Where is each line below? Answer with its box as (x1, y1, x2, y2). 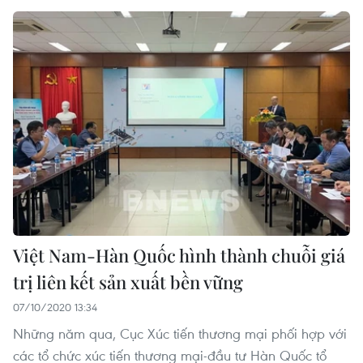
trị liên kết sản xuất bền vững (13, 269, 243, 294)
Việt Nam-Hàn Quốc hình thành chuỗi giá (13, 242, 345, 267)
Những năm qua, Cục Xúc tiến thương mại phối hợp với (13, 323, 347, 343)
